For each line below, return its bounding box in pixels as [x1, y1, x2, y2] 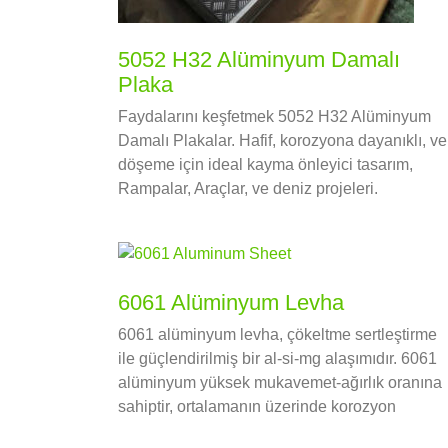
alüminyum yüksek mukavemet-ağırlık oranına [118, 374, 442, 392]
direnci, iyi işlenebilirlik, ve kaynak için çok [118, 422, 417, 440]
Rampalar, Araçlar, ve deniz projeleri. [118, 180, 378, 198]
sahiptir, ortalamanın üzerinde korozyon [118, 398, 396, 416]
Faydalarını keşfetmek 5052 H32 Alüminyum [118, 108, 431, 126]
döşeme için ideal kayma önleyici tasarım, [118, 156, 413, 174]
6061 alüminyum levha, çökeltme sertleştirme [118, 326, 437, 344]
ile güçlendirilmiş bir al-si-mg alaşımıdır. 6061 [118, 350, 437, 368]
